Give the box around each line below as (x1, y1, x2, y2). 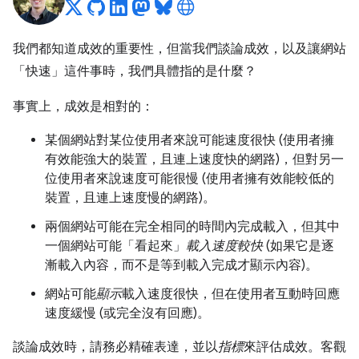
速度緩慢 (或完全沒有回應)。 (45, 305, 210, 321)
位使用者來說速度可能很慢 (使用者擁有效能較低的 (45, 171, 334, 187)
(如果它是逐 (263, 238, 334, 254)
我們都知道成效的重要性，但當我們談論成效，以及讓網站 (13, 41, 346, 57)
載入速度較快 (186, 238, 263, 254)
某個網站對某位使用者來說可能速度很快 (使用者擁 (45, 132, 334, 148)
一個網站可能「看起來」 (45, 238, 186, 254)
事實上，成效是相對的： (13, 99, 154, 115)
